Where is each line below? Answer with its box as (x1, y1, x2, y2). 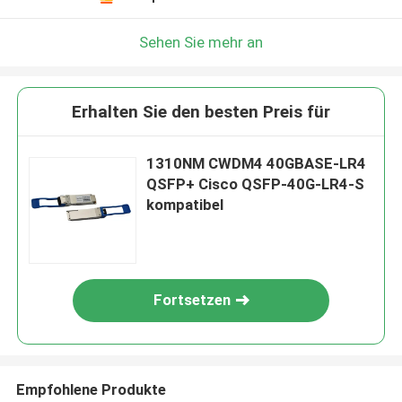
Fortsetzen (153, 291, 232, 310)
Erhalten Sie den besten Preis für (72, 101, 330, 123)
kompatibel (146, 196, 224, 214)
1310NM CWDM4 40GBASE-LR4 (146, 154, 367, 173)
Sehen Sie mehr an (139, 32, 263, 51)
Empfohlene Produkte (15, 380, 166, 398)
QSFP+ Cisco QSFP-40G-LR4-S (146, 175, 365, 194)
